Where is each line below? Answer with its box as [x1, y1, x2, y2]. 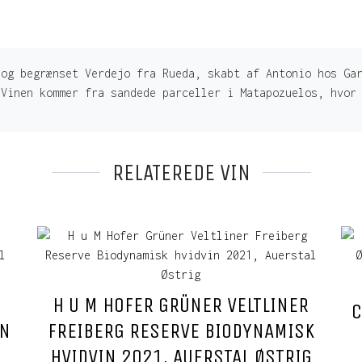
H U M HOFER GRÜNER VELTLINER [53, 293, 309, 318]
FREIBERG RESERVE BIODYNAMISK [47, 318, 314, 344]
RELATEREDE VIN [112, 159, 250, 187]
